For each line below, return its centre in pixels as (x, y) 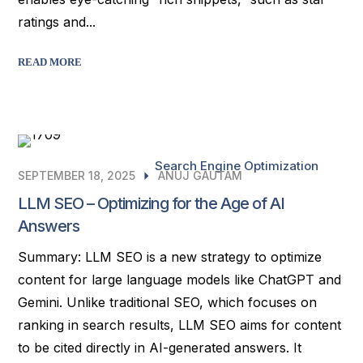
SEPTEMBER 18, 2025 (77, 175)
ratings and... (57, 22)
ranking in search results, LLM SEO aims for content (180, 325)
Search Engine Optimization (236, 166)
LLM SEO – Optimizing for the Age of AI (152, 203)
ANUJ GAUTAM (201, 175)
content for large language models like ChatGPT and (180, 280)
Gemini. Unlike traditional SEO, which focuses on (168, 302)
